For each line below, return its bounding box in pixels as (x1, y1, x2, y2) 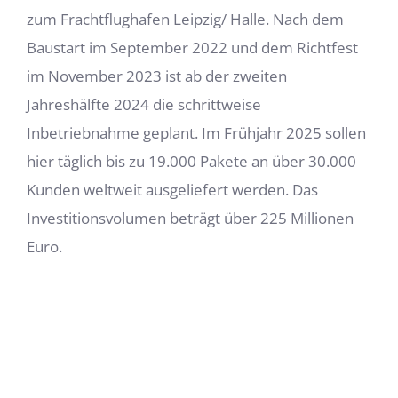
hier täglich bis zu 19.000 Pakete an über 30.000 (27, 151, 356, 172)
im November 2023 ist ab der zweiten (27, 66, 287, 87)
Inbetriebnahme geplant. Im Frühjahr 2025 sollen (27, 123, 366, 144)
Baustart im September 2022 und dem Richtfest (27, 37, 358, 59)
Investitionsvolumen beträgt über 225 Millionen (27, 208, 354, 229)
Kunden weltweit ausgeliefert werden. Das (27, 179, 318, 201)
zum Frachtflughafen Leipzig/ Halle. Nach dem (27, 9, 344, 30)
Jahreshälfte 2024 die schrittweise (27, 94, 261, 115)
